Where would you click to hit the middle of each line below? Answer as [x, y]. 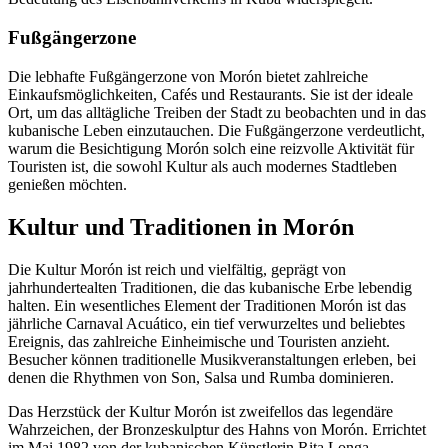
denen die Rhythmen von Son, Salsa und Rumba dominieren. [201, 377]
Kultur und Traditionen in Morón [181, 226]
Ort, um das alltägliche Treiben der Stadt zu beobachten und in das [217, 112]
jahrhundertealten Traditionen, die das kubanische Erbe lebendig [210, 287]
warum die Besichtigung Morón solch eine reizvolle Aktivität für [211, 148]
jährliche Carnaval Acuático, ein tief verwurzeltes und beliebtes [206, 323]
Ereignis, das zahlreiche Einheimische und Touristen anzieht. [199, 341]
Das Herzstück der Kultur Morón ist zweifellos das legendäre [200, 411]
